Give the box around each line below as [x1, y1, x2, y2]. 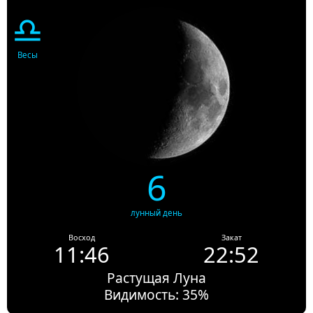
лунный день [131, 208, 182, 219]
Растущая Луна [107, 268, 206, 288]
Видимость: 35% [104, 285, 209, 305]
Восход [68, 233, 95, 243]
